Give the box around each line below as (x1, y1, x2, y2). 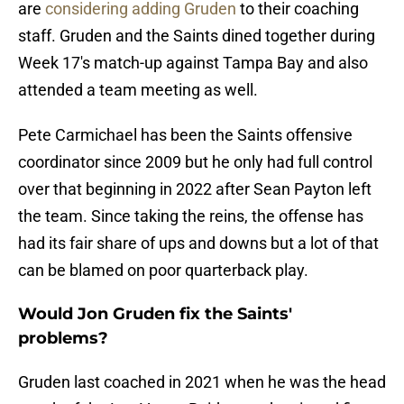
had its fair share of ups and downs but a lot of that (18, 234, 379, 253)
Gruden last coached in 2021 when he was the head (18, 372, 386, 392)
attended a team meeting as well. (18, 80, 258, 100)
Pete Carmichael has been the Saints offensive (18, 125, 353, 145)
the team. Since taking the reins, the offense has (18, 207, 363, 226)
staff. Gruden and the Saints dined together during (18, 26, 375, 46)
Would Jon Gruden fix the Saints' (18, 304, 292, 325)
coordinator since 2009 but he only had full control (18, 152, 372, 172)
